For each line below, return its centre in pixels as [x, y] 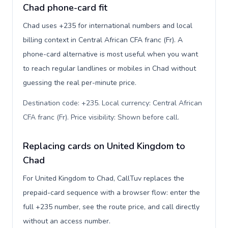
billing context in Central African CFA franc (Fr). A [103, 40]
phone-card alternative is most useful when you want [110, 54]
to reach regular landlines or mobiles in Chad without [109, 68]
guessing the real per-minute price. [80, 83]
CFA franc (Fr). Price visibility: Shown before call [100, 117]
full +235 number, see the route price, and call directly [111, 207]
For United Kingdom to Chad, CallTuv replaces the [104, 178]
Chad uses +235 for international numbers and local [108, 26]
